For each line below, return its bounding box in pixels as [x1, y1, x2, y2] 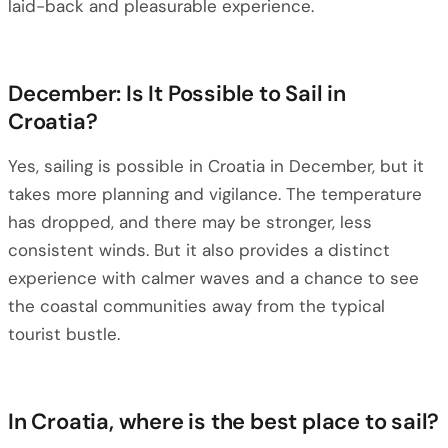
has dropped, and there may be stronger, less [8, 211, 372, 233]
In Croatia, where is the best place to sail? [8, 407, 440, 436]
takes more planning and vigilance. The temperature [8, 183, 422, 205]
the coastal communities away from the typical [8, 295, 385, 317]
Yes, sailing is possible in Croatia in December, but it [8, 155, 424, 177]
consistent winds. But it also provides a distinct [8, 239, 390, 261]
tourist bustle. [8, 323, 120, 345]
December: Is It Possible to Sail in [8, 79, 346, 108]
